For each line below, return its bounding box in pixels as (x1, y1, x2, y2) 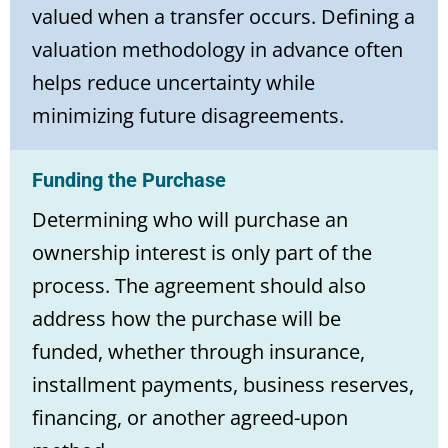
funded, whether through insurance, (32, 337, 365, 365)
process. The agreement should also (32, 271, 366, 299)
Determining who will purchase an (32, 205, 348, 233)
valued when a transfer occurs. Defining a (32, 2, 415, 30)
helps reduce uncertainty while (32, 68, 315, 96)
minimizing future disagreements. (32, 101, 344, 129)
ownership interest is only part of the (32, 238, 372, 266)
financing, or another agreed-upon (32, 403, 348, 431)
